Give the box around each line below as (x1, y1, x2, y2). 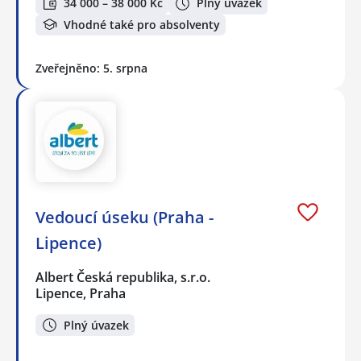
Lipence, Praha (35, 284, 126, 303)
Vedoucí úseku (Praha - (35, 206, 214, 229)
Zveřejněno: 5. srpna (35, 60, 147, 77)
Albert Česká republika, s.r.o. (35, 268, 212, 287)
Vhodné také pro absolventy (64, 16, 220, 32)
